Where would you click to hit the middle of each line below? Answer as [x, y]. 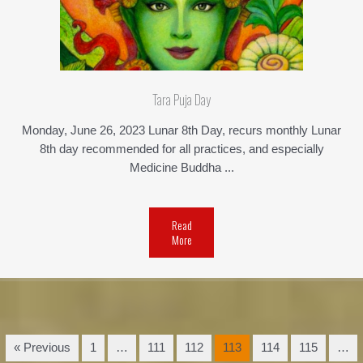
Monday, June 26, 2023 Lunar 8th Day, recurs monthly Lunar [181, 131]
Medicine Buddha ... [181, 168]
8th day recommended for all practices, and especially [181, 149]
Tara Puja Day [181, 100]
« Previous [42, 348]
